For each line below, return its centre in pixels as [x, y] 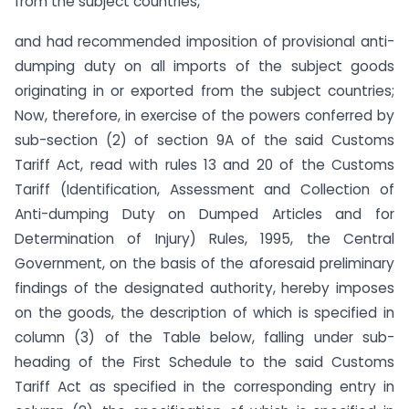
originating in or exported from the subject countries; [204, 91]
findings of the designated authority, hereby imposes [204, 288]
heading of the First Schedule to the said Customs [204, 362]
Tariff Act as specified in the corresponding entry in [204, 387]
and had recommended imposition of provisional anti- [204, 42]
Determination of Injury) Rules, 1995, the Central [204, 239]
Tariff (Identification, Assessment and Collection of [204, 190]
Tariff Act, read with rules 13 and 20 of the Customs [204, 165]
